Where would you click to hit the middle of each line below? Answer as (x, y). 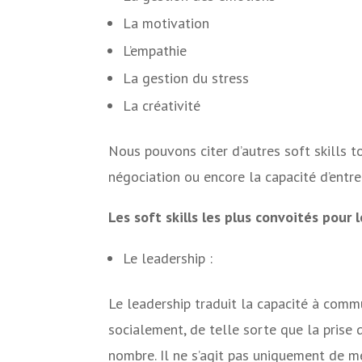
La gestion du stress (186, 78)
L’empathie (155, 51)
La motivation (166, 23)
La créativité (162, 106)
